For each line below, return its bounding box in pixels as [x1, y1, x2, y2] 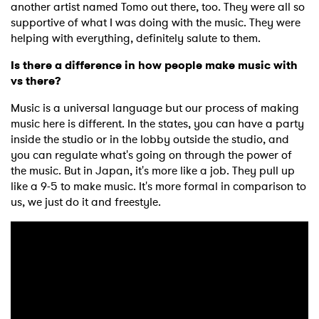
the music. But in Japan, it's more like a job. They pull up [11, 162, 295, 179]
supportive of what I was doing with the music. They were [11, 14, 300, 31]
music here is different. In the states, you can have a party [11, 115, 304, 132]
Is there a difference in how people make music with [11, 57, 298, 74]
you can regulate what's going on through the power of [11, 147, 292, 164]
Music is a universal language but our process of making [11, 100, 299, 117]
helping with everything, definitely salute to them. [11, 30, 261, 47]
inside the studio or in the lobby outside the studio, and [11, 131, 289, 148]
